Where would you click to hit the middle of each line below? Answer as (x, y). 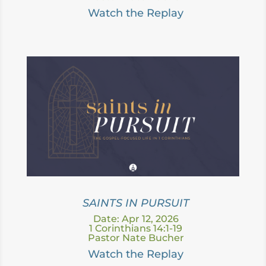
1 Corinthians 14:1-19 (136, 228)
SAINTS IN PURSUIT (136, 203)
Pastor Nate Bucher (136, 237)
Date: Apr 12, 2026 (136, 218)
